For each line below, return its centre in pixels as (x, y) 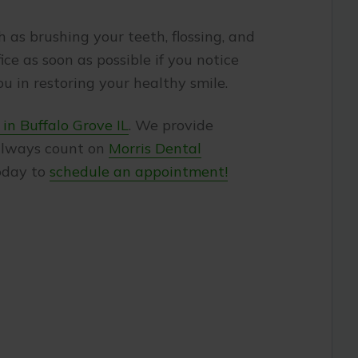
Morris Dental (155, 148)
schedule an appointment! (139, 171)
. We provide (171, 125)
